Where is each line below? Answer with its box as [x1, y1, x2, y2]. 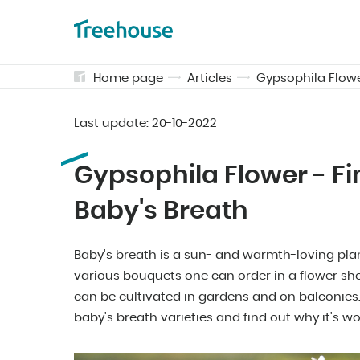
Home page [93, 72, 163, 84]
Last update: [74, 117, 152, 129]
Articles [187, 72, 232, 84]
